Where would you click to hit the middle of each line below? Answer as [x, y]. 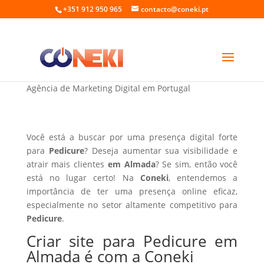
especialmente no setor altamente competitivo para [132, 205]
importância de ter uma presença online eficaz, [132, 191]
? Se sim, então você [197, 164]
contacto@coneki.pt [175, 9]
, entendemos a [203, 178]
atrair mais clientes [67, 164]
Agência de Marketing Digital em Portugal [108, 88]
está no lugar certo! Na [83, 178]
